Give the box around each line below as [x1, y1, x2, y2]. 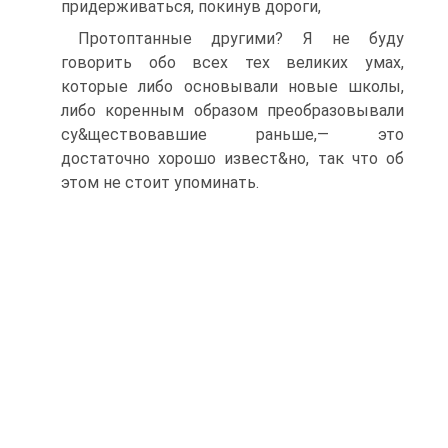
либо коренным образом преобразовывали [61, 101, 404, 120]
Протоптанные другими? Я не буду [78, 29, 404, 48]
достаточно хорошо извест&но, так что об [61, 149, 404, 168]
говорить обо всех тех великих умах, [61, 53, 404, 72]
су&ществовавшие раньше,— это [61, 125, 404, 144]
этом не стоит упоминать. [61, 173, 259, 192]
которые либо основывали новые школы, [61, 77, 404, 96]
